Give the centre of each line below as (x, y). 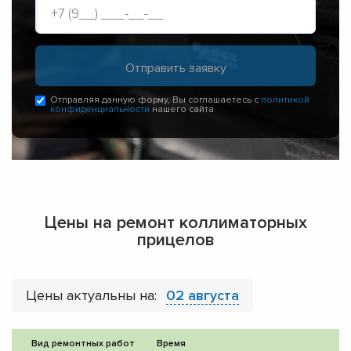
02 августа (203, 296)
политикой (285, 100)
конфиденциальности (100, 110)
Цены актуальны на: (93, 296)
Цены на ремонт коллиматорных (175, 223)
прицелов (175, 241)
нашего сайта (182, 110)
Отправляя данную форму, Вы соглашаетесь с (156, 100)
